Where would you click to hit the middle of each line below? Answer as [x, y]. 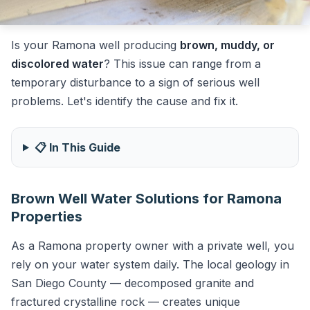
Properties [47, 216]
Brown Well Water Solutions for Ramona [146, 198]
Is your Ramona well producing [95, 45]
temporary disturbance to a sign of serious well [135, 82]
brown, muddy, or [227, 45]
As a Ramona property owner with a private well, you [153, 245]
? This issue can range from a [182, 63]
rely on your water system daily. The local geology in [150, 264]
